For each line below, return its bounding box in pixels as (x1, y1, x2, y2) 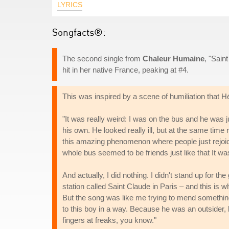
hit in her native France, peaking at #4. (62, 65, 189, 74)
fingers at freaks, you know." (62, 216, 156, 224)
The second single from (62, 54, 143, 63)
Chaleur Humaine (143, 54, 204, 63)
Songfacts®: (52, 26, 106, 38)
